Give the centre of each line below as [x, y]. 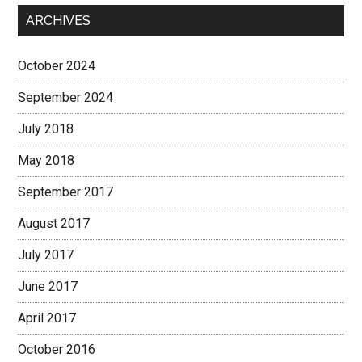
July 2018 [46, 129]
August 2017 [54, 223]
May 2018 [46, 160]
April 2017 [47, 318]
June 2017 [48, 286]
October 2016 [57, 349]
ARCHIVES [59, 21]
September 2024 [66, 97]
